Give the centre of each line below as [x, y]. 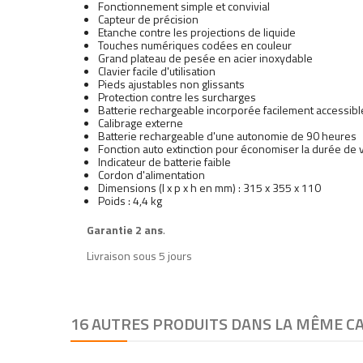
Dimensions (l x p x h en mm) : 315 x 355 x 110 [209, 187]
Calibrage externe [141, 122]
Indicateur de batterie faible [164, 161]
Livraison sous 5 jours [139, 255]
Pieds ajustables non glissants [171, 83]
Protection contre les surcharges [177, 96]
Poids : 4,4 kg [130, 200]
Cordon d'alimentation [152, 174]
